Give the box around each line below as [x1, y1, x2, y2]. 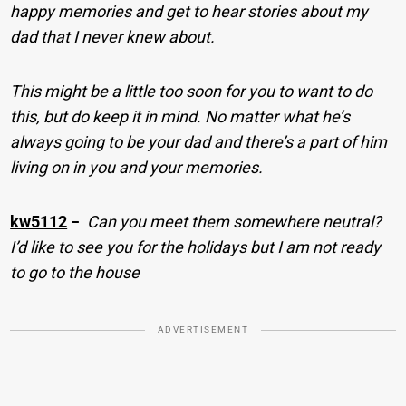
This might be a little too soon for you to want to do [10, 81, 373, 101]
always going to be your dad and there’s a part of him [10, 131, 388, 151]
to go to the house [10, 262, 140, 282]
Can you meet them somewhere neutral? [87, 211, 382, 231]
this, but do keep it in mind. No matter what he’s [10, 106, 351, 126]
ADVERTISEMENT [157, 324, 249, 334]
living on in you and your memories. [10, 157, 264, 177]
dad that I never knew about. [10, 26, 216, 46]
